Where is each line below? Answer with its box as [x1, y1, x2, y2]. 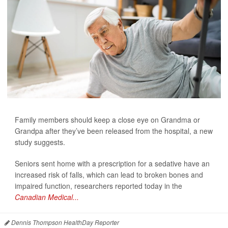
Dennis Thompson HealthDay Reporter [10, 218, 119, 227]
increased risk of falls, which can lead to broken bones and [15, 169, 203, 180]
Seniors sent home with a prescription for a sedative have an [15, 158, 210, 169]
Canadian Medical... [15, 192, 79, 203]
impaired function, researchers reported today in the [15, 181, 182, 191]
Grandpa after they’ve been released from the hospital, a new [15, 126, 213, 136]
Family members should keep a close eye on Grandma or [15, 115, 200, 125]
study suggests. [15, 137, 65, 148]
